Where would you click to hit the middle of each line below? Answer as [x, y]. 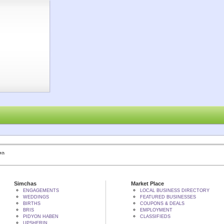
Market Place [147, 183]
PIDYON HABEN [40, 216]
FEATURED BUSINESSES [168, 197]
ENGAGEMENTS [41, 190]
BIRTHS [31, 203]
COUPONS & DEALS [162, 203]
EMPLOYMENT [156, 210]
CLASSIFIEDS [155, 216]
